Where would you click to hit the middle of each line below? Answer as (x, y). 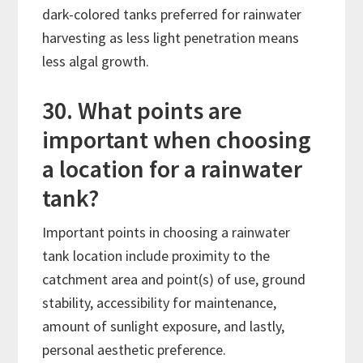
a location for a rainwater (173, 169)
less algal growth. (96, 62)
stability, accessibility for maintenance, (160, 303)
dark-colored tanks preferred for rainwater (172, 15)
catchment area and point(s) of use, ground (174, 280)
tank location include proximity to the (156, 256)
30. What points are (143, 111)
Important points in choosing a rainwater (167, 233)
